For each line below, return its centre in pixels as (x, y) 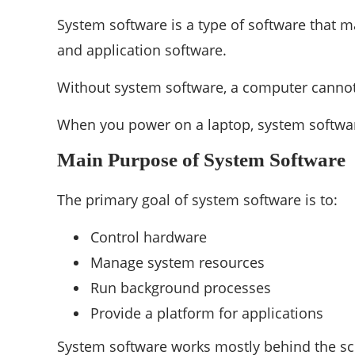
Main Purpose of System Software (201, 160)
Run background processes (181, 288)
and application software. (142, 50)
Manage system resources (177, 263)
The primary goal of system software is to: (197, 200)
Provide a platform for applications (207, 313)
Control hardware (149, 237)
